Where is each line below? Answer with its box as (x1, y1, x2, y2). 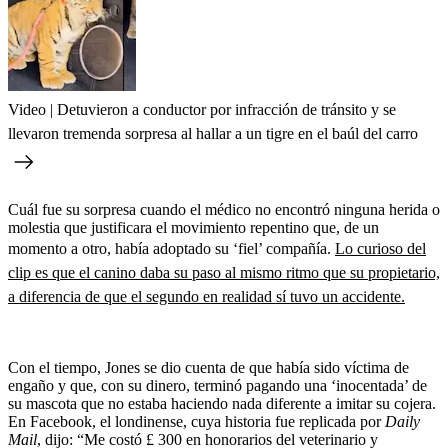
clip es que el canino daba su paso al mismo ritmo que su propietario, (8, 263, 440, 281)
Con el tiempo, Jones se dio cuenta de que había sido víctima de (8, 358, 409, 376)
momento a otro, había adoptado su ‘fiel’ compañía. (8, 239, 335, 257)
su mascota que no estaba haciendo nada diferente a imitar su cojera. (8, 394, 436, 412)
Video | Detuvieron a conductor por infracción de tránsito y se (8, 100, 396, 118)
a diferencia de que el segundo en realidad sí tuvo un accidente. (8, 287, 405, 305)
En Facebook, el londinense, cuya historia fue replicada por (8, 412, 385, 430)
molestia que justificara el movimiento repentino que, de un (8, 218, 379, 236)
